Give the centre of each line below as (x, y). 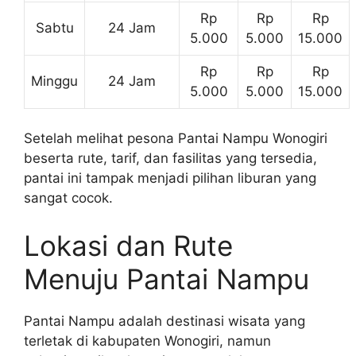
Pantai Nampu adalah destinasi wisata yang (164, 321)
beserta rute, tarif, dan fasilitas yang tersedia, (170, 158)
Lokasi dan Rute (128, 245)
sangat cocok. (68, 198)
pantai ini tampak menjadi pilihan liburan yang (170, 178)
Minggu (54, 81)
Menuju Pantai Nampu (166, 279)
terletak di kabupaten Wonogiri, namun (147, 341)
